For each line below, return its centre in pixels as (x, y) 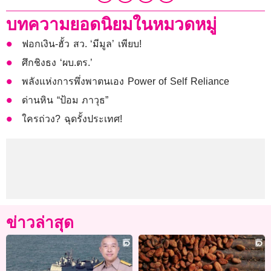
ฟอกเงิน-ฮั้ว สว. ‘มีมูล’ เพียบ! (82, 44)
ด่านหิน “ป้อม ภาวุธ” (65, 100)
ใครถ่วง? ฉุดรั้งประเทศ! (72, 119)
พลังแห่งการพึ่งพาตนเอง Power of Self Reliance (126, 81)
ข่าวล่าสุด (40, 222)
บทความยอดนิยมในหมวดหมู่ (111, 24)
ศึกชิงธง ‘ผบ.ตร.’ (57, 62)
